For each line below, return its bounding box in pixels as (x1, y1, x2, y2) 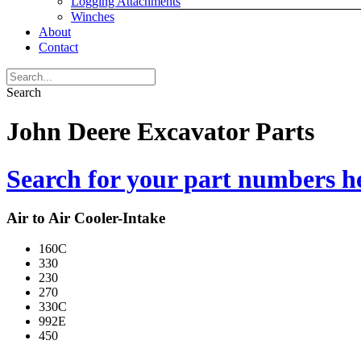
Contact (39, 40, 78, 54)
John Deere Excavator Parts (6, 117, 314, 147)
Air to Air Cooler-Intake (6, 209, 165, 226)
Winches (71, 10, 114, 23)
